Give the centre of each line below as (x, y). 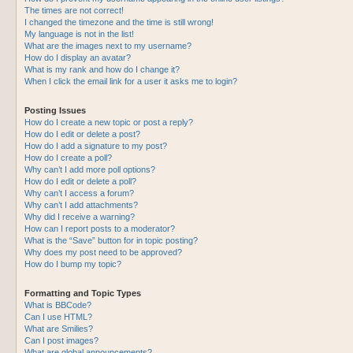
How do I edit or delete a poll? (80, 181)
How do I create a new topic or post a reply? (109, 122)
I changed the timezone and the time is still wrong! (119, 22)
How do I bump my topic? (73, 264)
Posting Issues (55, 110)
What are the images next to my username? (108, 46)
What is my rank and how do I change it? (102, 69)
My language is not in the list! (79, 34)
